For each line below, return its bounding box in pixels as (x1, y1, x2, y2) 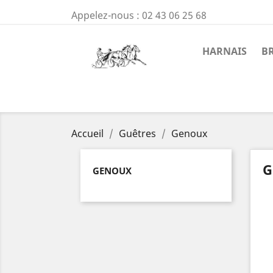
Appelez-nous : (71, 9, 142, 22)
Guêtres (119, 127, 156, 140)
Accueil (71, 127, 104, 140)
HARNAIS (202, 44, 247, 58)
